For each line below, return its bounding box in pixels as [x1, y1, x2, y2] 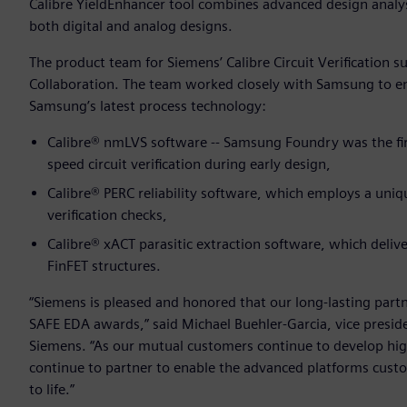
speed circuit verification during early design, [47, 155, 331, 174]
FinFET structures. [47, 257, 161, 275]
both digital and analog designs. [29, 17, 236, 35]
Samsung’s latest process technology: [29, 97, 270, 115]
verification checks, [47, 206, 171, 224]
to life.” [29, 381, 74, 399]
